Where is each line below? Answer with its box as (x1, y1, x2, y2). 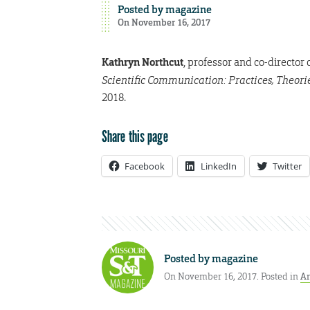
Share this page (102, 126, 168, 145)
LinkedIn (201, 159, 237, 172)
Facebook (125, 159, 165, 172)
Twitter (273, 159, 302, 172)
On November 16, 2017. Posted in (164, 271, 300, 283)
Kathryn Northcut (102, 55, 183, 69)
